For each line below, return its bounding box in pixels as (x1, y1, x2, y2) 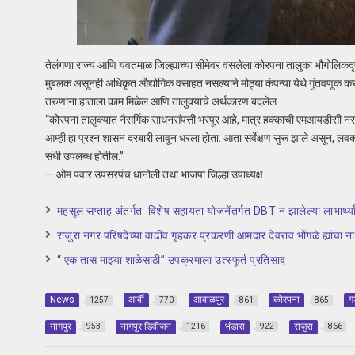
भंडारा (224, 320, 245, 332)
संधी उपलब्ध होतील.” (44, 150, 124, 163)
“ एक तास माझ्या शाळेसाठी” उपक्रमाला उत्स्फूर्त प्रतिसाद (56, 254, 286, 267)
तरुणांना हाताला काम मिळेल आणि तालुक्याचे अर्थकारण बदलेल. (44, 95, 279, 109)
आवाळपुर (193, 294, 224, 306)
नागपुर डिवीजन (120, 320, 171, 332)
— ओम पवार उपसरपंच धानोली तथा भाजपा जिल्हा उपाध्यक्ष (44, 168, 263, 181)
